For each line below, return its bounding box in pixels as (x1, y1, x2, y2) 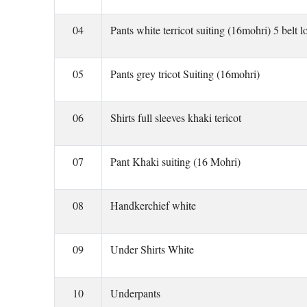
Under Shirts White (110, 242, 194, 256)
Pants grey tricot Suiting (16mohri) (110, 66, 260, 81)
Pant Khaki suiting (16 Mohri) (110, 154, 241, 169)
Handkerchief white (110, 198, 196, 212)
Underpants (110, 286, 160, 300)
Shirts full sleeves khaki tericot (110, 110, 241, 125)
